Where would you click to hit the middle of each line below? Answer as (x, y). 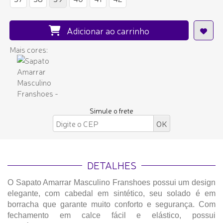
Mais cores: (29, 50)
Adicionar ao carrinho (106, 31)
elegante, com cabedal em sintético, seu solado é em (111, 194)
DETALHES (111, 165)
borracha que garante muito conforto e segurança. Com (111, 205)
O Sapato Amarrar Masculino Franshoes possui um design (111, 183)
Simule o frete (111, 111)
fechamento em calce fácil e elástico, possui (111, 216)
